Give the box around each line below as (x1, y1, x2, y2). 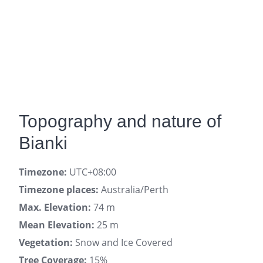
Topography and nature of (19, 112, 221, 131)
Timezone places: (19, 183, 99, 196)
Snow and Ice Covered (73, 236, 173, 249)
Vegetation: (19, 236, 73, 249)
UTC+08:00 (67, 166, 116, 178)
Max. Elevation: (19, 201, 91, 214)
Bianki (19, 133, 68, 153)
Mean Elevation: (19, 218, 95, 231)
